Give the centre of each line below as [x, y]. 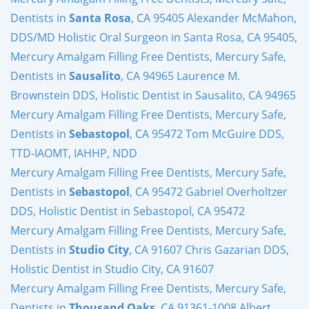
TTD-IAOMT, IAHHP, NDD [74, 153]
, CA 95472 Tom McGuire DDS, [207, 133]
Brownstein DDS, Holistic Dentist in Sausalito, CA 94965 [153, 95]
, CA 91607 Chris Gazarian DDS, [209, 249]
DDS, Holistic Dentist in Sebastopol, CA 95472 [128, 211]
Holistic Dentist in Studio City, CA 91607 [112, 269]
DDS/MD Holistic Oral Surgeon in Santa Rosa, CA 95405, [154, 37]
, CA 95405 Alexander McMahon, [214, 18]
